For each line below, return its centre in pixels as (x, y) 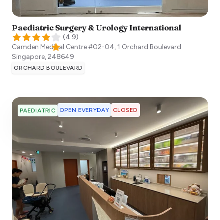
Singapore (28, 57)
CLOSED (125, 110)
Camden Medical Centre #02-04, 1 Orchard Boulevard (96, 47)
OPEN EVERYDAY (84, 110)
